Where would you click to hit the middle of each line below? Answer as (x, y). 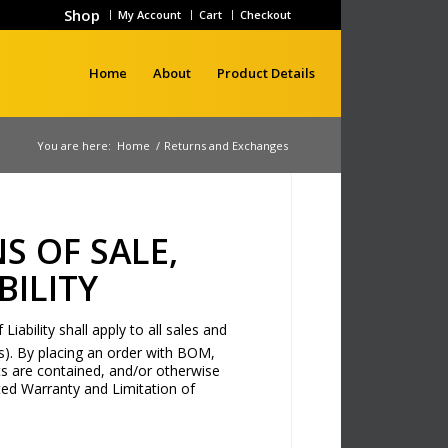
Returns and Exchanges (226, 145)
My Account (149, 14)
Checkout (265, 14)
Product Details (266, 73)
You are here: (74, 145)
